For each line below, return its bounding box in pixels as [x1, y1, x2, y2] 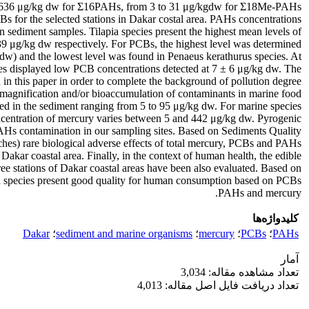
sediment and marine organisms [56, 228, 192, 239]
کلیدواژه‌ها [252, 212, 299, 224]
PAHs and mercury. [218, 187, 301, 199]
